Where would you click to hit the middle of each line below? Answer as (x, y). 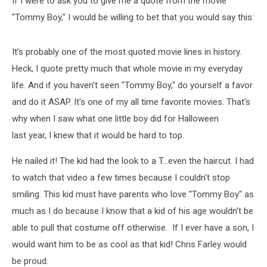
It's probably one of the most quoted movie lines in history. (127, 52)
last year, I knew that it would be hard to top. (98, 135)
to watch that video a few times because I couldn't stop (121, 178)
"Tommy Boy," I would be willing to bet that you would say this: (133, 17)
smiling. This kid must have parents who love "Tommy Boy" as (133, 194)
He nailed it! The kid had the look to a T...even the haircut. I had (133, 161)
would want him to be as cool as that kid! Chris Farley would (129, 244)
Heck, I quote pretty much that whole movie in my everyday (127, 69)
